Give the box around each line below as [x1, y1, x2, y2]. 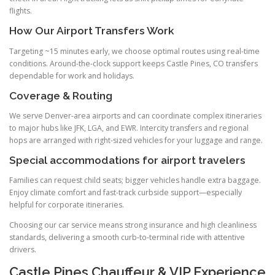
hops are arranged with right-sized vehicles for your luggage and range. [9, 134, 263, 145]
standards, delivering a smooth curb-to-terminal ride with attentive [9, 232, 245, 243]
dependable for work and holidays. [9, 70, 134, 81]
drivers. [9, 244, 36, 255]
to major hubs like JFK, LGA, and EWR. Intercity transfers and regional [9, 122, 249, 133]
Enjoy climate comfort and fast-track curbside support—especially [9, 187, 242, 198]
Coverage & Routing [9, 89, 112, 102]
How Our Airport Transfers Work [9, 25, 174, 37]
